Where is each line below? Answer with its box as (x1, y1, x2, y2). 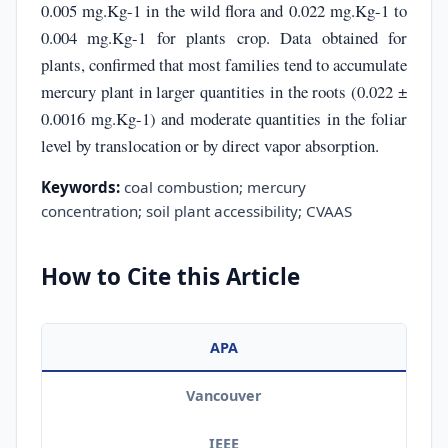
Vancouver (186, 385, 262, 405)
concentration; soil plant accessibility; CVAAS (41, 200, 352, 221)
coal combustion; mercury (120, 176, 306, 197)
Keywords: (41, 176, 120, 197)
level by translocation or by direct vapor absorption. (41, 133, 379, 157)
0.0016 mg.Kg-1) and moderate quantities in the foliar (41, 106, 407, 130)
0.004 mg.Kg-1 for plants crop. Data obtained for (41, 25, 407, 49)
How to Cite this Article (41, 260, 300, 292)
